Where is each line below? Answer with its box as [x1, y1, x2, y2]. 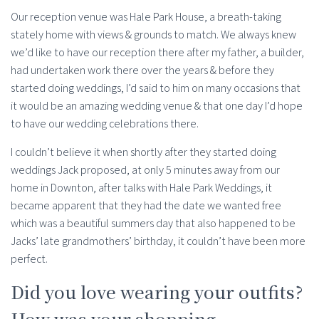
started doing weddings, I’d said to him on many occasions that [11, 80, 300, 96]
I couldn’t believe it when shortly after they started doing [11, 145, 276, 160]
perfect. [11, 251, 48, 267]
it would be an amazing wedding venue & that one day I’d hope [11, 98, 303, 114]
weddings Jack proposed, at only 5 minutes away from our [11, 162, 280, 178]
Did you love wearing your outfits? [11, 279, 303, 305]
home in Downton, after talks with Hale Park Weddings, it [11, 180, 272, 196]
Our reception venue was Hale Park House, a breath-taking [11, 9, 281, 25]
